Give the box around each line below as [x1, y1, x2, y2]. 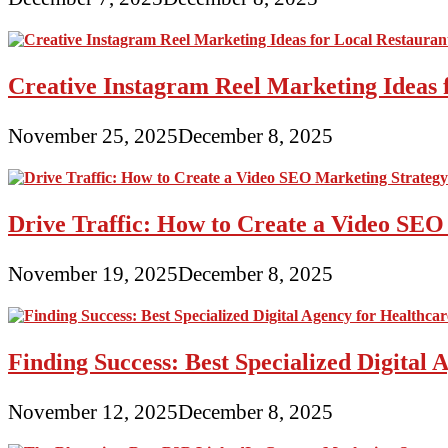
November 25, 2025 [8, 123, 178, 147]
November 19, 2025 [8, 261, 178, 285]
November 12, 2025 [8, 399, 178, 423]
